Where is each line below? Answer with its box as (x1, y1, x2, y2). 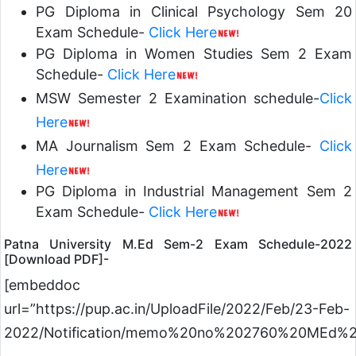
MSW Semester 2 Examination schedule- (36, 90, 319, 107)
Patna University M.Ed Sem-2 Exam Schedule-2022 (4, 236, 352, 253)
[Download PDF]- (4, 251, 109, 268)
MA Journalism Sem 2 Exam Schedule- (36, 137, 312, 155)
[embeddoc (4, 277, 80, 294)
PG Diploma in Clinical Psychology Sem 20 (36, 3, 352, 21)
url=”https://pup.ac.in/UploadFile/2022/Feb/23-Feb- (4, 300, 350, 318)
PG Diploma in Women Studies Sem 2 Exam (36, 45, 352, 63)
